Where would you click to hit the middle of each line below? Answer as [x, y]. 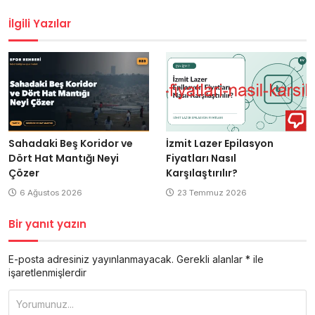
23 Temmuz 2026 [212, 192]
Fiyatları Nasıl [201, 158]
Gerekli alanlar [211, 259]
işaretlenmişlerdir [47, 272]
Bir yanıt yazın [47, 224]
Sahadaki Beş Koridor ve [71, 143]
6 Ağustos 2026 [51, 192]
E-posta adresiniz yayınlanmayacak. [91, 259]
